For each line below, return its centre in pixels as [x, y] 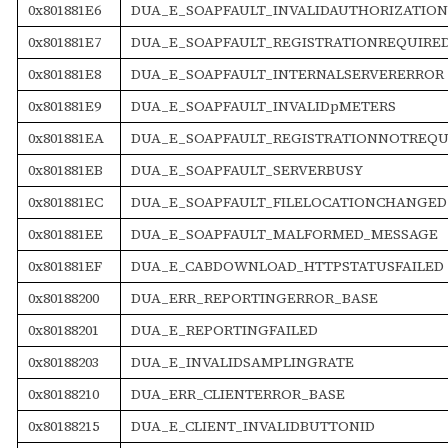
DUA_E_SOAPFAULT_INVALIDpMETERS [263, 105]
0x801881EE [65, 233]
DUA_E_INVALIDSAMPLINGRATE [242, 361]
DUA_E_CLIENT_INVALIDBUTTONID [252, 425]
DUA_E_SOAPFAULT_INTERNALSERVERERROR [287, 73]
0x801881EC [65, 201]
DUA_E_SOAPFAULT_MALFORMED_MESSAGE [284, 233]
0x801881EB [65, 169]
